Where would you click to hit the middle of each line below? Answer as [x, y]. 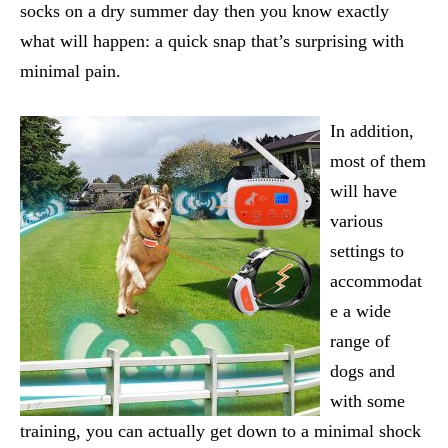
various [356, 220]
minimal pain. [70, 70]
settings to [367, 250]
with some [367, 400]
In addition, [372, 130]
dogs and [362, 370]
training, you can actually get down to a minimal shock [220, 430]
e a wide [360, 310]
